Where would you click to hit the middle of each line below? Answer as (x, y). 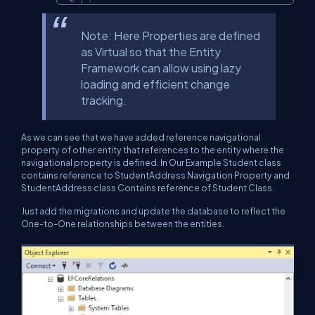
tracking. (104, 101)
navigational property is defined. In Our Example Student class (151, 163)
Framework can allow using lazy (161, 68)
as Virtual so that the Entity (151, 52)
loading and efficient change (155, 84)
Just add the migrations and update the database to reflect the (153, 211)
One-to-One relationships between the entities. (123, 224)
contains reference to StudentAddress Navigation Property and (155, 175)
